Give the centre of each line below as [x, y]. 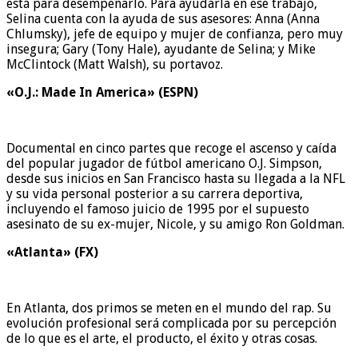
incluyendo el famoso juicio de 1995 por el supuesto [158, 209]
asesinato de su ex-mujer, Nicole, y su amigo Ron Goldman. [175, 224]
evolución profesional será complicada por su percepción [171, 323]
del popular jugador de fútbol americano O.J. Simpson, [164, 163]
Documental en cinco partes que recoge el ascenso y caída [171, 148]
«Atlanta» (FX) [52, 252]
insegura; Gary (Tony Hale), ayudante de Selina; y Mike [161, 49]
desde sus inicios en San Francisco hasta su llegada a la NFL [176, 178]
